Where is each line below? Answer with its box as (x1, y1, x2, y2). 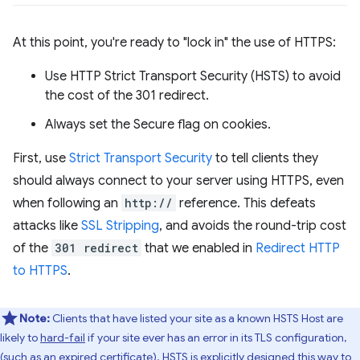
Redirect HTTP (256, 239, 340, 256)
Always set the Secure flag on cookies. (45, 116, 271, 133)
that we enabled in (141, 239, 256, 256)
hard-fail (40, 329, 85, 345)
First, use (13, 149, 69, 166)
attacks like (13, 217, 81, 234)
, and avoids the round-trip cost (159, 217, 346, 234)
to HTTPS (13, 262, 67, 279)
